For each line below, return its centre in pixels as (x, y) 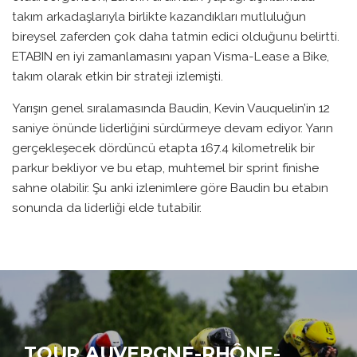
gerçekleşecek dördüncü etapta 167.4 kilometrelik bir (163, 148)
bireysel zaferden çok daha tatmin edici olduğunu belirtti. (176, 36)
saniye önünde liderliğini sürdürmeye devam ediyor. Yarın (173, 128)
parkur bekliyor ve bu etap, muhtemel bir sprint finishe (165, 168)
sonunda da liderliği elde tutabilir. (107, 208)
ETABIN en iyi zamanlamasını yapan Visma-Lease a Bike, (171, 56)
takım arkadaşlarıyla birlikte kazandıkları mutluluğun (159, 16)
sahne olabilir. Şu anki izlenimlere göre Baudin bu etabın (170, 188)
